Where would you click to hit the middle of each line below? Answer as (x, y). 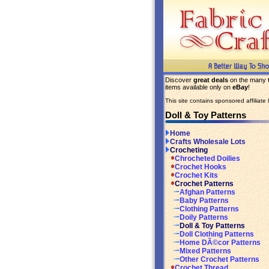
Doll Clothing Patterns (217, 234)
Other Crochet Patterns (219, 260)
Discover (179, 80)
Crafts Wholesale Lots (208, 142)
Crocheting (189, 150)
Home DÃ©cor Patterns (220, 243)
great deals (211, 80)
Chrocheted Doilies (207, 159)
